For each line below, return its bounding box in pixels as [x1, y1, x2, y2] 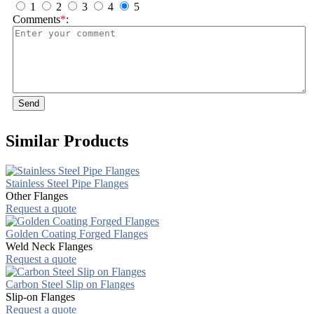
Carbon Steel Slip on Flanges [6, 278, 135, 290]
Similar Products [6, 131, 128, 150]
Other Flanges [6, 189, 68, 202]
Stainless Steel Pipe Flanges [6, 177, 128, 189]
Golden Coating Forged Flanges [6, 227, 148, 240]
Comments [13, 13, 60, 25]
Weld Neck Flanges [6, 240, 93, 252]
